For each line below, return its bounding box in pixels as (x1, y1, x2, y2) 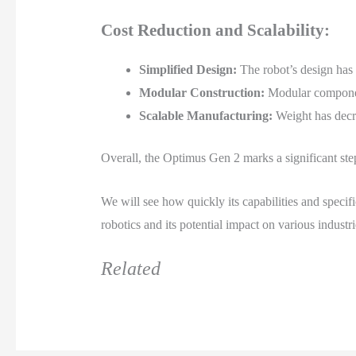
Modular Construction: (138, 86, 265, 100)
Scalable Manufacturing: (138, 109, 273, 123)
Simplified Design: (138, 63, 237, 77)
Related (100, 258, 161, 280)
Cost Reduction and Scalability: (100, 21, 330, 40)
